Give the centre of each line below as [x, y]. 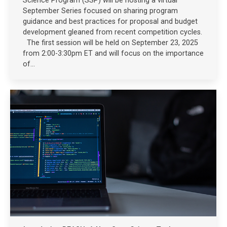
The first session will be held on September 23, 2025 [110, 43]
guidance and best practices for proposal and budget [110, 22]
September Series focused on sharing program [100, 11]
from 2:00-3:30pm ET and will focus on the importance [113, 53]
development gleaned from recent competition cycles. [112, 32]
